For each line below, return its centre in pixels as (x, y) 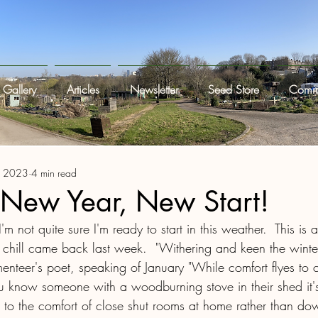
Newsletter (154, 89)
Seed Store (234, 89)
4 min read (54, 172)
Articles (83, 89)
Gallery (19, 89)
